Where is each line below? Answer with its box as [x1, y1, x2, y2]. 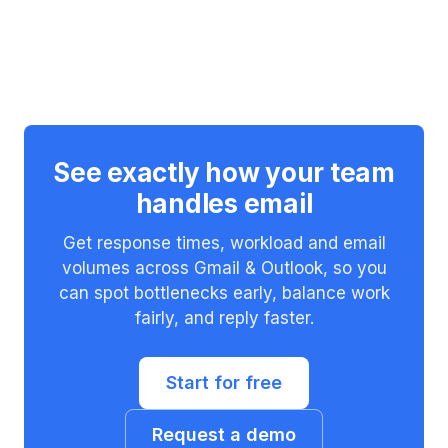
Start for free [166, 372, 282, 394]
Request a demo [152, 424, 296, 446]
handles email [135, 188, 313, 220]
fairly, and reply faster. [134, 308, 314, 329]
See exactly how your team [53, 157, 395, 189]
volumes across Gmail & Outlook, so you [61, 258, 387, 279]
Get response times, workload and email [62, 233, 386, 254]
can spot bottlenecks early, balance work [58, 283, 390, 304]
